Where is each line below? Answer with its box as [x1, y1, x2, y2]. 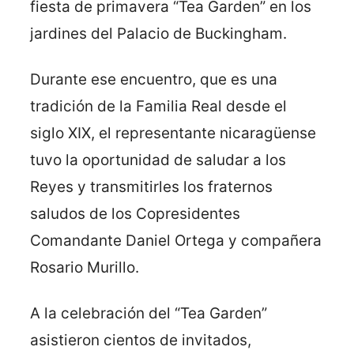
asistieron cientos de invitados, [30, 331, 251, 350]
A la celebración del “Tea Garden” [30, 304, 267, 323]
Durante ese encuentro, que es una [30, 70, 277, 89]
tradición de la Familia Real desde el [30, 97, 287, 116]
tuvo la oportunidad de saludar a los [30, 151, 286, 170]
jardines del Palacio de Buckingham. [30, 24, 287, 43]
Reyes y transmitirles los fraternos [30, 178, 273, 197]
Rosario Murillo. [30, 258, 139, 277]
